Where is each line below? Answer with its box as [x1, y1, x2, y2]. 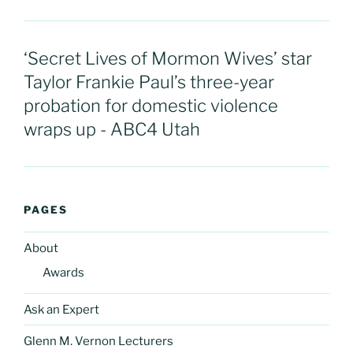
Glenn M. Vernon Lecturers [24, 333, 173, 348]
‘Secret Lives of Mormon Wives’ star [24, 47, 312, 69]
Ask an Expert [24, 302, 99, 317]
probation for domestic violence [24, 95, 278, 116]
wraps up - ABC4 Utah [24, 118, 200, 139]
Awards [43, 266, 84, 280]
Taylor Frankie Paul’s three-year [24, 71, 274, 92]
